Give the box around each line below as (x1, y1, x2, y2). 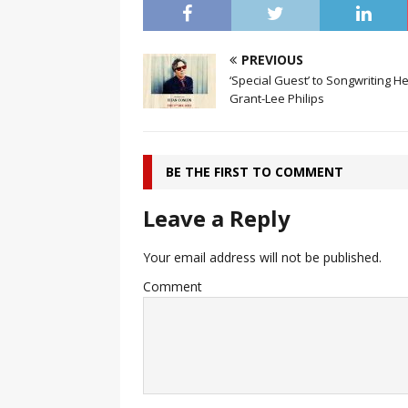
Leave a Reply (143, 203, 291, 234)
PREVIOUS (241, 51, 303, 69)
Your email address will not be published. (143, 249, 382, 267)
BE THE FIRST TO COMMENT (166, 163, 343, 181)
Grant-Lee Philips (229, 90, 324, 107)
